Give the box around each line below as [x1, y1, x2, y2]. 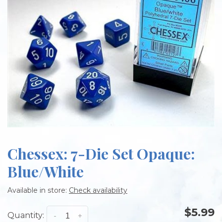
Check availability [69, 186, 127, 195]
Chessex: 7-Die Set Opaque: [7, 144, 195, 164]
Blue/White [7, 162, 84, 182]
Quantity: [7, 211, 44, 221]
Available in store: [7, 186, 69, 195]
